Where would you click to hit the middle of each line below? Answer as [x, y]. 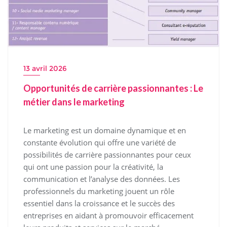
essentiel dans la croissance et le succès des [99, 203]
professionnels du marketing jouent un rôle [99, 191]
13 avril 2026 [45, 68]
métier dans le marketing [74, 102]
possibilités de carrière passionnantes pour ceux [107, 154]
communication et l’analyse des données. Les [102, 179]
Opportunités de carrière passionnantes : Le [113, 88]
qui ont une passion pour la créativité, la [93, 166]
